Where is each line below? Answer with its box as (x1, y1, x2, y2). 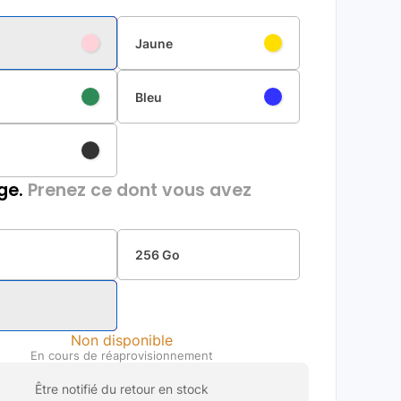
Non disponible (71, 331, 173, 349)
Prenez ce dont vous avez (23, 178, 252, 202)
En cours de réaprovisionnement (30, 349, 213, 363)
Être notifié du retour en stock (35, 381, 209, 397)
